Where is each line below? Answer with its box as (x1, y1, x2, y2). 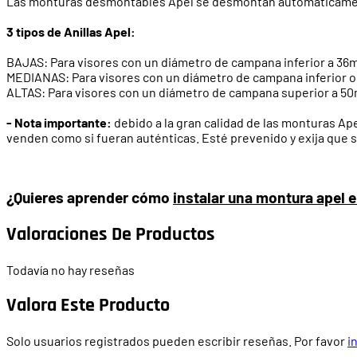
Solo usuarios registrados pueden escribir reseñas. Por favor (6, 332, 347, 348)
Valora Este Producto (6, 292, 170, 317)
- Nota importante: (6, 114, 112, 130)
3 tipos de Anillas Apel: (6, 23, 135, 39)
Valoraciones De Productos (6, 222, 215, 246)
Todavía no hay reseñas (6, 261, 135, 277)
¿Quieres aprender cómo (6, 188, 173, 206)
